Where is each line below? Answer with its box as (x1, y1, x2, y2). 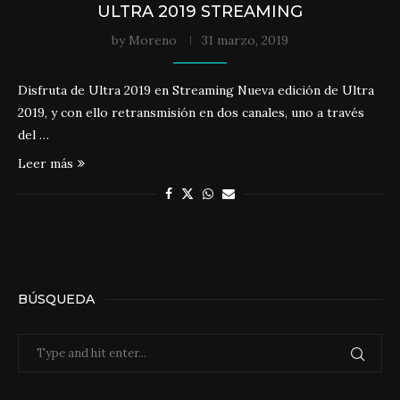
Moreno (129, 32, 177, 48)
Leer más (18, 155, 73, 171)
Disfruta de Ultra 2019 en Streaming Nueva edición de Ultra (18, 82, 374, 98)
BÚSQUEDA (18, 291, 95, 307)
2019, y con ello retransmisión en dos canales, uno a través (18, 104, 364, 121)
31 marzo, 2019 (202, 32, 288, 48)
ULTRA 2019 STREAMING (97, 2, 303, 21)
